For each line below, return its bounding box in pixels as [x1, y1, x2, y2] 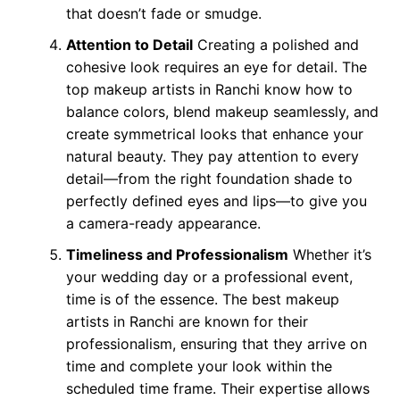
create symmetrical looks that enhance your [65, 125, 363, 144]
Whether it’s [287, 246, 371, 264]
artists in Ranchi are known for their [65, 312, 308, 331]
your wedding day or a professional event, [65, 268, 353, 287]
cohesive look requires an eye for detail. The [65, 58, 367, 77]
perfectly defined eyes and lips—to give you [65, 192, 367, 211]
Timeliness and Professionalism [65, 246, 288, 264]
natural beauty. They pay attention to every [65, 147, 359, 166]
